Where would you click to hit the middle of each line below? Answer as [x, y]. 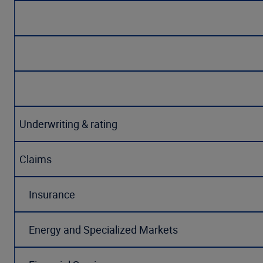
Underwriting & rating [68, 124]
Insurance [47, 194]
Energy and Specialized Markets [99, 230]
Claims [36, 159]
